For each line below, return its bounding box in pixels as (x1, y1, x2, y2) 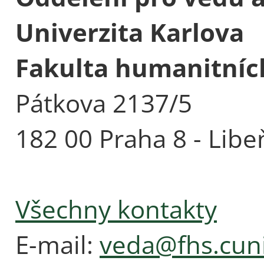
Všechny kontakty (15, 192, 217, 226)
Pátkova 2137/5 (15, 85, 192, 120)
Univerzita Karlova (15, 15, 244, 49)
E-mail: (15, 227, 100, 261)
